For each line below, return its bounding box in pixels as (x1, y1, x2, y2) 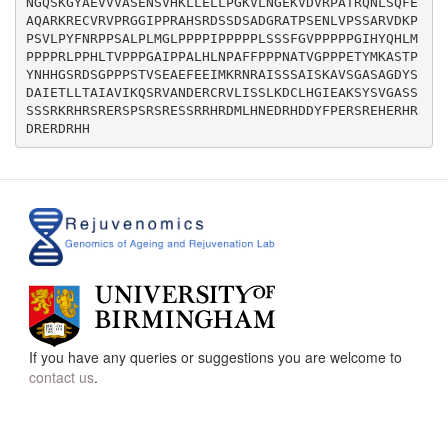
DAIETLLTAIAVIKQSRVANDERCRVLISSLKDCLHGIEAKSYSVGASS (25, 84, 418, 100)
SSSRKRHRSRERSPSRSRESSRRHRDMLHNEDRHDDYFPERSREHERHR (25, 102, 418, 118)
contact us (29, 366, 94, 387)
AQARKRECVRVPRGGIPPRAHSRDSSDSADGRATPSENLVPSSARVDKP (25, 12, 418, 28)
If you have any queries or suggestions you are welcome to (29, 346, 402, 367)
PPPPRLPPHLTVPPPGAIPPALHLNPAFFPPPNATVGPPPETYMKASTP (25, 48, 418, 64)
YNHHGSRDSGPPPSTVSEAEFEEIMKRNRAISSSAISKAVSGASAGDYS (25, 66, 418, 82)
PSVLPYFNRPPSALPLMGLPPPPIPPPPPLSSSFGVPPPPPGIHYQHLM (25, 30, 418, 46)
